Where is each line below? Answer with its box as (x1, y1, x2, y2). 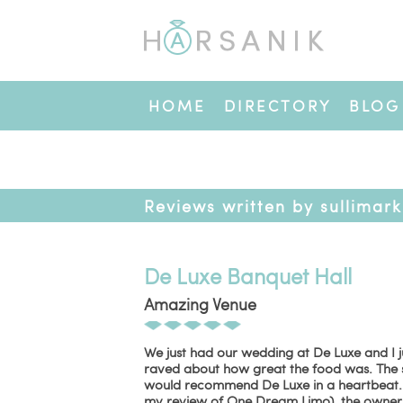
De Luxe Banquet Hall (144, 261, 352, 291)
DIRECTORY (224, 95, 331, 116)
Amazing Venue (144, 292, 256, 315)
